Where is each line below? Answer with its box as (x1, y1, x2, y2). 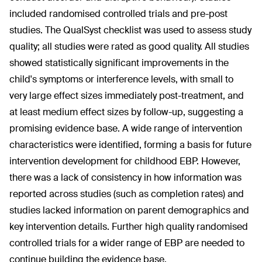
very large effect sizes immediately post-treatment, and (9, 89, 244, 102)
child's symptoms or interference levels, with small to (9, 73, 233, 85)
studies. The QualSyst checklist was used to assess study (9, 24, 251, 36)
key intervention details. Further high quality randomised (9, 220, 248, 233)
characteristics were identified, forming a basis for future (9, 139, 251, 151)
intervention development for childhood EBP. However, (9, 155, 240, 167)
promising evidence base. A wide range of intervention (9, 122, 242, 135)
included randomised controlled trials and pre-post (9, 8, 227, 20)
